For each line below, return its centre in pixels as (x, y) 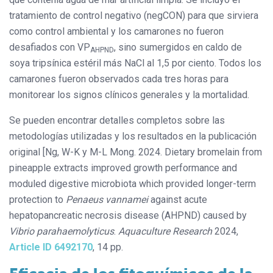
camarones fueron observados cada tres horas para (119, 79)
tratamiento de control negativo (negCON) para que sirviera (134, 15)
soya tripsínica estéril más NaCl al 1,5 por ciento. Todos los (135, 63)
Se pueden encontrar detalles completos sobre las (117, 120)
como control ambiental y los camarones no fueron (116, 31)
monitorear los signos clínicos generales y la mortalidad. (129, 94)
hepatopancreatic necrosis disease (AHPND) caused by (128, 215)
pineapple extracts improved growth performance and (123, 168)
